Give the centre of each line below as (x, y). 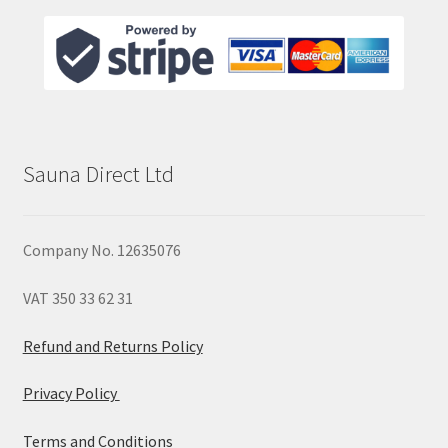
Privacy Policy (71, 393)
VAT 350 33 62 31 (77, 298)
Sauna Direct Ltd (98, 174)
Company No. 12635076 (101, 250)
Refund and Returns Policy (112, 345)
